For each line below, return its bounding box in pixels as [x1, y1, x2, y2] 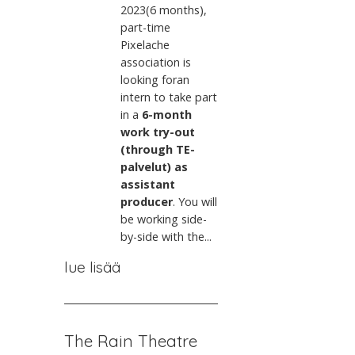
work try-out [120, 124, 196, 140]
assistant [120, 177, 176, 193]
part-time [120, 20, 171, 36]
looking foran [120, 72, 190, 88]
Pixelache [120, 37, 170, 53]
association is [120, 55, 192, 71]
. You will [173, 194, 218, 210]
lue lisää [63, 257, 120, 277]
